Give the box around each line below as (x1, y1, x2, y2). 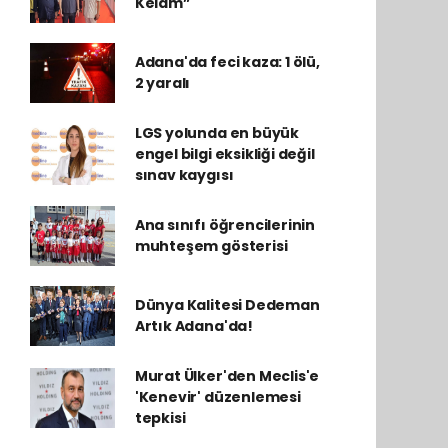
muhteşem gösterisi (134, 236, 288, 256)
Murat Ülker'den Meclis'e (134, 366, 320, 386)
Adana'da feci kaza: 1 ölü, (134, 52, 320, 72)
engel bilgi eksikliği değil (134, 144, 315, 164)
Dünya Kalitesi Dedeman (134, 295, 320, 315)
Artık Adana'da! (134, 316, 253, 336)
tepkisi (134, 408, 186, 428)
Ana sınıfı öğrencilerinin (134, 215, 316, 235)
